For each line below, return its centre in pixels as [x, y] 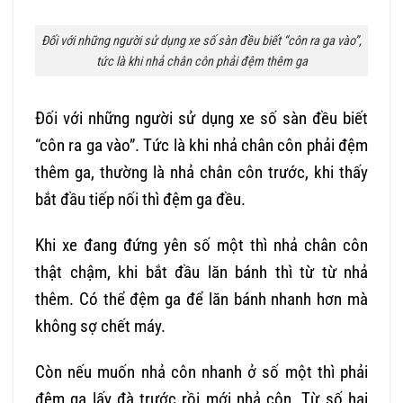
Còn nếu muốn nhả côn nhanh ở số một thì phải [201, 372]
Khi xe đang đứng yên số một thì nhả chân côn [201, 246]
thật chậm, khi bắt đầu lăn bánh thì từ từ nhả [201, 273]
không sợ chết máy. [100, 327]
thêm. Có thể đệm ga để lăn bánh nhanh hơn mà [201, 300]
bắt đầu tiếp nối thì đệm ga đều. [140, 200]
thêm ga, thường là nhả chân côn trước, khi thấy [201, 173]
